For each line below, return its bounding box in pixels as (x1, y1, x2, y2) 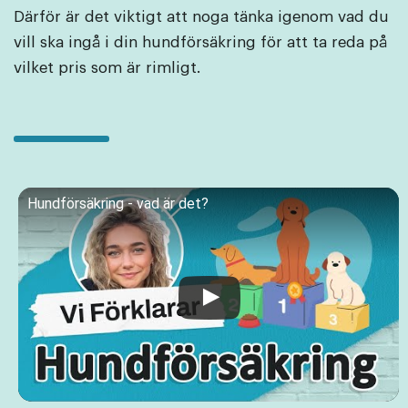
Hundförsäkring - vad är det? (27, 195, 209, 213)
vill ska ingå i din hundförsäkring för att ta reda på (14, 35, 387, 51)
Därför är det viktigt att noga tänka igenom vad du (14, 9, 389, 25)
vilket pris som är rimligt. (14, 60, 200, 76)
